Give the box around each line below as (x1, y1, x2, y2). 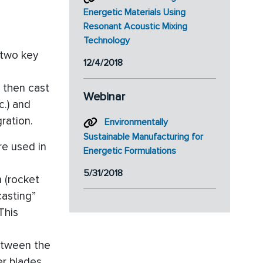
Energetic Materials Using (83, 6, 186, 18)
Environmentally (104, 116, 168, 128)
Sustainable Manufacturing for (83, 130, 203, 143)
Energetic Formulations (83, 144, 176, 157)
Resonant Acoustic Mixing (83, 20, 187, 32)
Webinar (83, 89, 125, 104)
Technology (83, 34, 130, 46)
